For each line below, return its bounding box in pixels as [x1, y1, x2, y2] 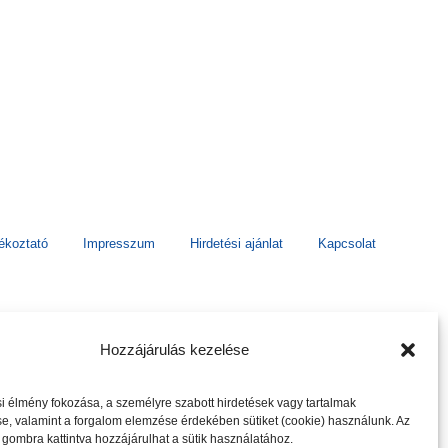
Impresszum [83, 236, 155, 252]
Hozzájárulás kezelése [100, 341, 250, 359]
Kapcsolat [318, 236, 376, 252]
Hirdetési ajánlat [190, 236, 283, 252]
